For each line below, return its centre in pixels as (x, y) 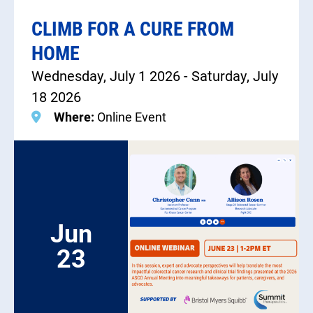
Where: (75, 117)
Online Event (132, 117)
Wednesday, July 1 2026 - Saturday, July (155, 76)
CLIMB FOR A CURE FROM (133, 28)
